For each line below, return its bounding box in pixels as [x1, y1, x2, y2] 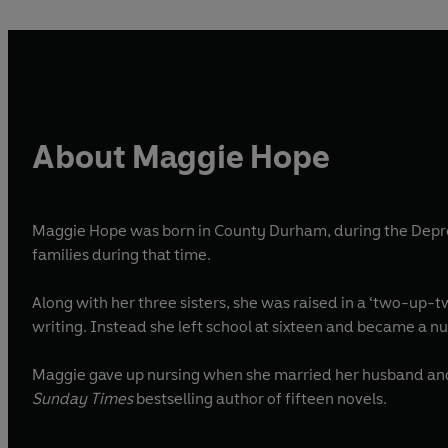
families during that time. [32, 245, 214, 265]
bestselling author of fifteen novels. [133, 389, 387, 409]
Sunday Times [32, 389, 133, 409]
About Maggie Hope [32, 137, 330, 176]
